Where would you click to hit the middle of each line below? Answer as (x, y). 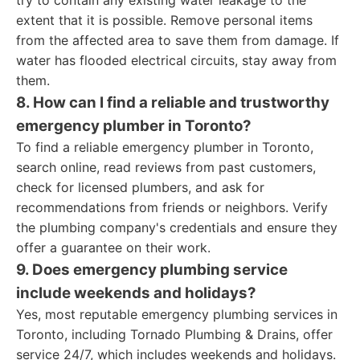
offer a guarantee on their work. (113, 247)
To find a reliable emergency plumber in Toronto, (165, 147)
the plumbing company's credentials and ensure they (177, 227)
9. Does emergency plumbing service (152, 270)
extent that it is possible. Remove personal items (164, 20)
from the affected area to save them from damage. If (178, 40)
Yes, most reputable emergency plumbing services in (177, 314)
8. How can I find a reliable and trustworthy (173, 102)
